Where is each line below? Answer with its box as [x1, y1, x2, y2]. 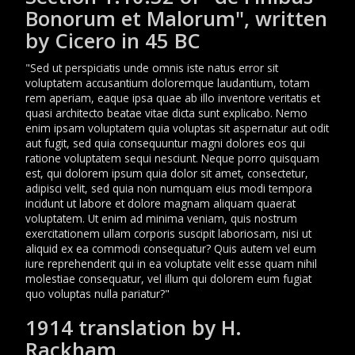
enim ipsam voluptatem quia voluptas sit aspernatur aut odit [25, 120, 329, 136]
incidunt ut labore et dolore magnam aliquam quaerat [25, 196, 296, 211]
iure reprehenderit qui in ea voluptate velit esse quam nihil [25, 256, 317, 271]
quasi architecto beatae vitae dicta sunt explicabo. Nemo [25, 105, 307, 120]
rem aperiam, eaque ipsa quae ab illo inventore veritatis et [25, 90, 320, 105]
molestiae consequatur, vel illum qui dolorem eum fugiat [25, 271, 311, 286]
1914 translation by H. [25, 314, 242, 342]
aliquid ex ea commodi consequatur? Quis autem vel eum [25, 241, 316, 256]
